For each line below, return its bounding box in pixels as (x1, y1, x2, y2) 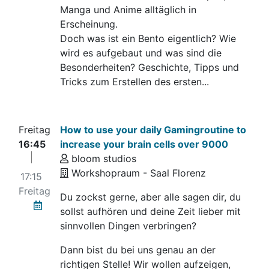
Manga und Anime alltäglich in (60, 4, 197, 16)
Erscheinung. (60, 18, 118, 30)
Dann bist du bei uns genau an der (60, 244, 216, 256)
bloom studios (68, 153, 137, 165)
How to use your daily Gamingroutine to (60, 124, 247, 136)
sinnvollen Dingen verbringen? (60, 220, 197, 232)
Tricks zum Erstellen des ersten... (60, 76, 210, 88)
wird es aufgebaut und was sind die (60, 47, 222, 59)
